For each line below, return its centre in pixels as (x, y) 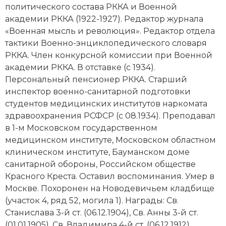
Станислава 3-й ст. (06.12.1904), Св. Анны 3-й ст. (102, 212)
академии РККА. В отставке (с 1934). (80, 67)
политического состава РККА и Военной (91, 7)
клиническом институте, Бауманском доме (97, 152)
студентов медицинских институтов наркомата (106, 103)
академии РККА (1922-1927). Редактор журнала (104, 19)
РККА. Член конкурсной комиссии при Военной (109, 55)
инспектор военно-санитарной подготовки (98, 91)
